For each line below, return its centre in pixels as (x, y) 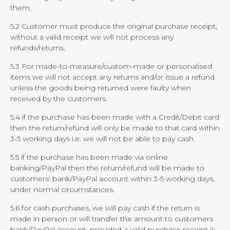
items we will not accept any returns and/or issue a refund (112, 77)
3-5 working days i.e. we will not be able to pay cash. (103, 139)
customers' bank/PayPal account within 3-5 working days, (112, 179)
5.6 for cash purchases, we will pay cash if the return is (105, 208)
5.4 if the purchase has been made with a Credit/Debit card (115, 117)
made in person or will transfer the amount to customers (112, 219)
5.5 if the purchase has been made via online (89, 157)
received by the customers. (59, 99)
